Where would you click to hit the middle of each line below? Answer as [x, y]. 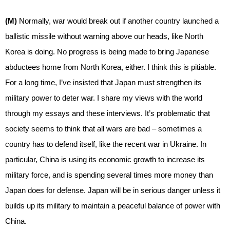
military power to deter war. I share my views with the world [104, 98]
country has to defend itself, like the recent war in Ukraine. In [106, 144]
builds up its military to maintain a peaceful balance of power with [113, 205]
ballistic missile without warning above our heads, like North [104, 36]
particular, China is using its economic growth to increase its [105, 159]
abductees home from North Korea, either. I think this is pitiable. [111, 67]
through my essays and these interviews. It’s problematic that [108, 113]
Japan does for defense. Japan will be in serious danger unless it [113, 190]
